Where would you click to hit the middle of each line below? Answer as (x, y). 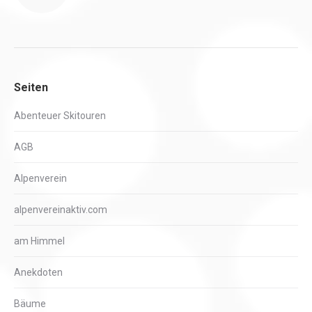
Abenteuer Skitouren (60, 116)
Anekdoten (38, 272)
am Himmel (39, 241)
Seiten (31, 87)
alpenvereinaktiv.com (61, 210)
